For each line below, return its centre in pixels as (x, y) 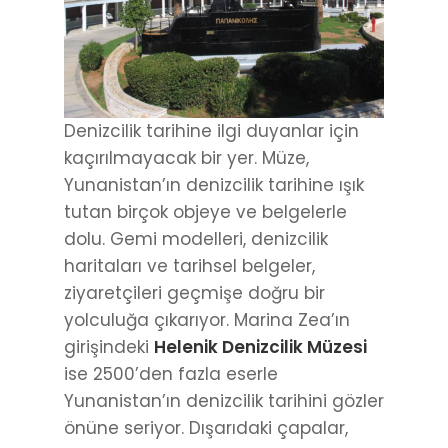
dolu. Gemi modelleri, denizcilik (196, 238)
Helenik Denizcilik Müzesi (260, 346)
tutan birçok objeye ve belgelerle (205, 211)
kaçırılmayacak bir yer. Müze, (186, 157)
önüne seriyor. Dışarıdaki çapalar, (206, 427)
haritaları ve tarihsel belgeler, (189, 265)
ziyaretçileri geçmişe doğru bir (194, 292)
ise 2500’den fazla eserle (171, 373)
